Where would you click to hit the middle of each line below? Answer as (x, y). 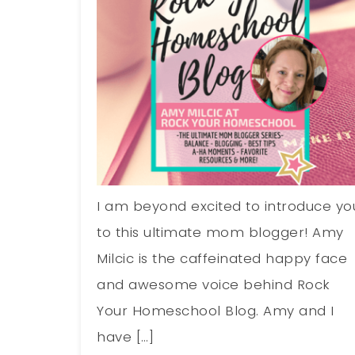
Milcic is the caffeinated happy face (222, 259)
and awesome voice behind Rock (214, 285)
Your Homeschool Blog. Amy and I (216, 311)
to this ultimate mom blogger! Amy (220, 233)
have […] (126, 337)
